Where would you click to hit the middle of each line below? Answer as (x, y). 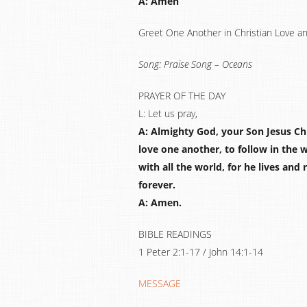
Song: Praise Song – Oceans (195, 64)
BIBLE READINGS (175, 234)
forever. (157, 185)
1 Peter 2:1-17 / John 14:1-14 (201, 252)
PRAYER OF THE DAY (182, 96)
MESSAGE (160, 283)
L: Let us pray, (168, 113)
